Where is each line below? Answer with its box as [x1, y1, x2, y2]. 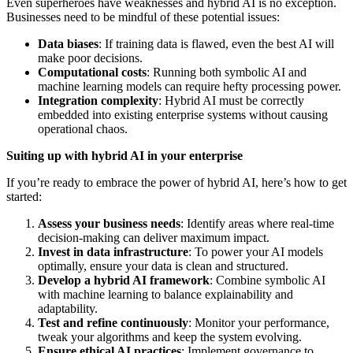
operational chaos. [38, 121, 128, 136]
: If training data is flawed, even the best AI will [98, 36, 334, 50]
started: [6, 189, 42, 203]
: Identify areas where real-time [180, 216, 334, 230]
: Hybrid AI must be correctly [158, 93, 304, 107]
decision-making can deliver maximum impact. [38, 230, 269, 244]
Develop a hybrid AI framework [38, 273, 210, 287]
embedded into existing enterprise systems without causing [38, 107, 328, 121]
